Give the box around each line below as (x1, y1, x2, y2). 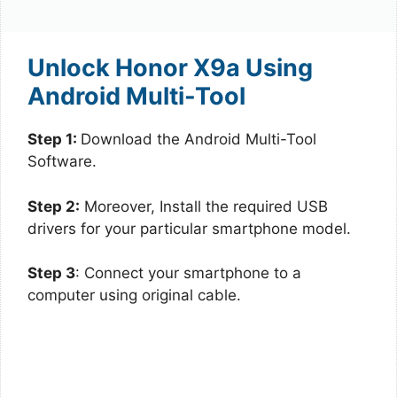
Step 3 (27, 264, 75, 282)
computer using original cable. (27, 286, 241, 304)
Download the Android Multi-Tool (81, 130, 316, 148)
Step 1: (27, 130, 81, 148)
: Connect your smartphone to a (75, 264, 301, 282)
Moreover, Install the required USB (80, 197, 328, 215)
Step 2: (27, 197, 80, 215)
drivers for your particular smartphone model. (27, 219, 351, 237)
